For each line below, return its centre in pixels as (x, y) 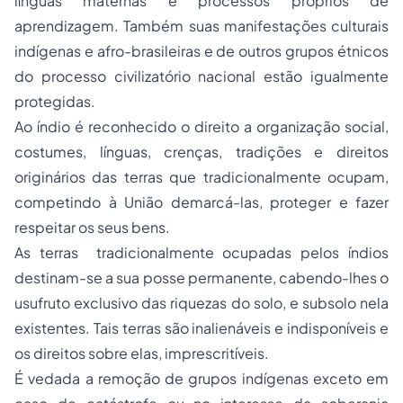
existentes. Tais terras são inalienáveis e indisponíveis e (201, 328)
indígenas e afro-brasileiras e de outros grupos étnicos (201, 51)
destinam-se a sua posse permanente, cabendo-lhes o (201, 278)
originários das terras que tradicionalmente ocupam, (201, 177)
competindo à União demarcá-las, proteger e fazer (201, 202)
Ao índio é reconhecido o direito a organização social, (201, 126)
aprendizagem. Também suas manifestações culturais (201, 26)
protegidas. (55, 101)
